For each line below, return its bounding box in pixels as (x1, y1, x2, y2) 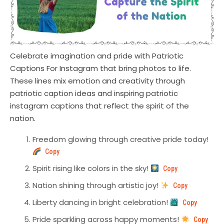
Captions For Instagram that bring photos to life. (10, 63, 191, 74)
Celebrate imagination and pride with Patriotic (10, 50, 183, 61)
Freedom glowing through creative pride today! (32, 134, 208, 145)
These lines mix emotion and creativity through (10, 75, 185, 86)
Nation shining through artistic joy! (32, 180, 160, 191)
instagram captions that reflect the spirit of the (10, 100, 189, 111)
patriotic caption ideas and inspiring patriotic (10, 88, 178, 99)
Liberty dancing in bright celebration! (32, 197, 170, 208)
